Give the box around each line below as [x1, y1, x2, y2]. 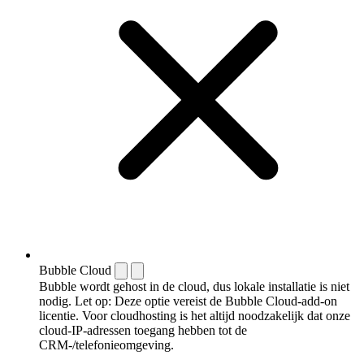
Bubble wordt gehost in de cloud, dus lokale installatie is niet [39, 279, 349, 293]
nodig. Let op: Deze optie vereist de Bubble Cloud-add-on [39, 293, 337, 308]
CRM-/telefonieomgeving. [39, 337, 174, 352]
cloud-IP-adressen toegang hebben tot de [39, 323, 247, 337]
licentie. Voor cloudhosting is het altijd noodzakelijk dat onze [39, 308, 350, 323]
